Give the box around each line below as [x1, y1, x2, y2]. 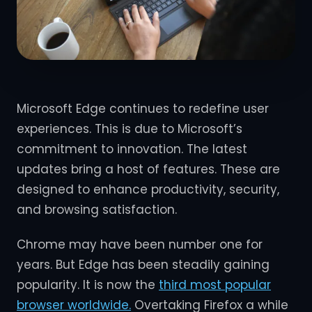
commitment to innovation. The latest [17, 140, 247, 157]
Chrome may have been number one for [17, 235, 263, 253]
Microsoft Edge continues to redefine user [17, 100, 269, 117]
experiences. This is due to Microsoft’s [17, 120, 242, 137]
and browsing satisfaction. [17, 201, 177, 218]
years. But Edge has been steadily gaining [17, 256, 270, 273]
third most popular [159, 276, 271, 293]
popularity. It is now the [17, 276, 159, 293]
